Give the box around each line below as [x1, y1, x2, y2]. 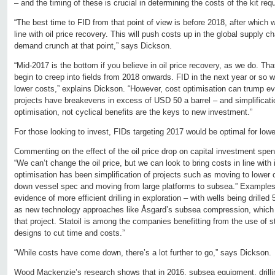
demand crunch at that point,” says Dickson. [14, 41, 172, 51]
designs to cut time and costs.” [14, 228, 125, 238]
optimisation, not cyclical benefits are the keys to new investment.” [14, 107, 252, 117]
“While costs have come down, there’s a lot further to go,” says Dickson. [14, 248, 271, 258]
